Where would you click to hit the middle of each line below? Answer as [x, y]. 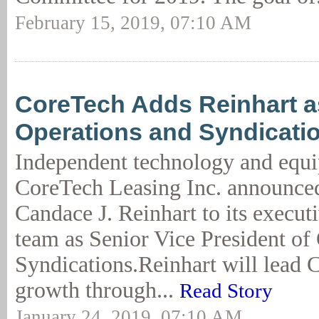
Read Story [226, 291]
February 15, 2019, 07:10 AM [133, 23]
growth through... [97, 290]
